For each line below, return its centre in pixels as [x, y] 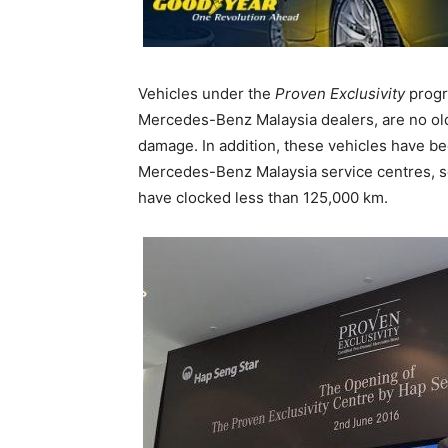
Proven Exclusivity [340, 94]
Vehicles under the [206, 94]
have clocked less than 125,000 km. [263, 198]
